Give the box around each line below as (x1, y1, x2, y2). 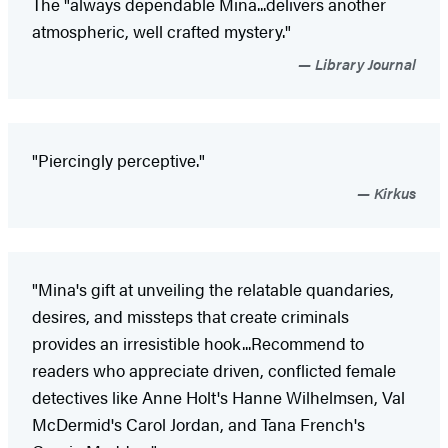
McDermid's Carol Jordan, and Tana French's (32, 411, 365, 436)
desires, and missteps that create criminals (32, 303, 349, 328)
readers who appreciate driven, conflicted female (32, 357, 396, 382)
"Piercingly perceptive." (32, 147, 205, 172)
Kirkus (370, 181, 416, 203)
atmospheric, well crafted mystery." (32, 18, 291, 43)
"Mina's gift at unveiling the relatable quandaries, (32, 276, 394, 301)
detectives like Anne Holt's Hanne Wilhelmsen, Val (32, 384, 405, 409)
